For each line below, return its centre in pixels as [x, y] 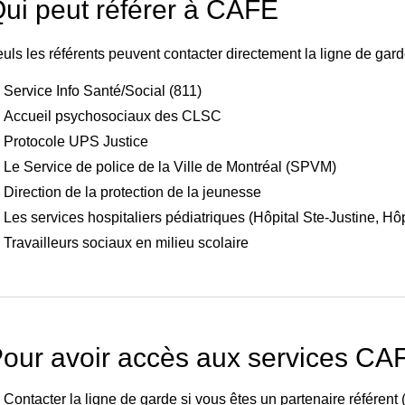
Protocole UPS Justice [76, 142]
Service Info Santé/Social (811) [103, 91]
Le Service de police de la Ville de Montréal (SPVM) [170, 167]
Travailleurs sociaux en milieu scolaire [126, 243]
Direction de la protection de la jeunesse [132, 193]
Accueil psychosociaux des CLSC [113, 117]
